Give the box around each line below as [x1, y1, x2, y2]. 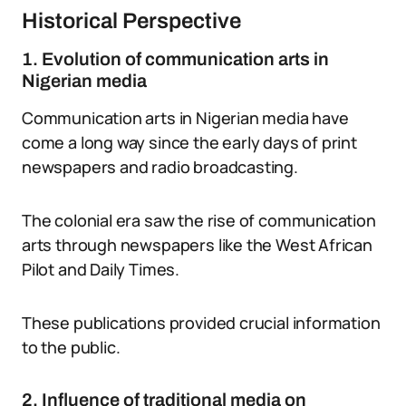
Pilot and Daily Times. [22, 258, 180, 280]
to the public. [22, 336, 121, 358]
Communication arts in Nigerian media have [22, 107, 349, 129]
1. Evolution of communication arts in [22, 49, 329, 69]
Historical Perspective [22, 9, 241, 33]
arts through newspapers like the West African [22, 234, 372, 256]
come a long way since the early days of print [22, 131, 357, 153]
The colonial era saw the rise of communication [22, 209, 376, 231]
